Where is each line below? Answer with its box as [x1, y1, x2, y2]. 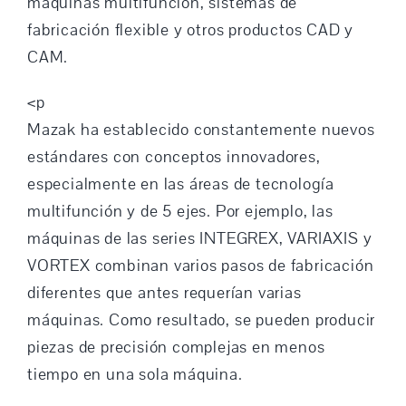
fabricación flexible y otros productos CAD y [26, 18, 354, 41]
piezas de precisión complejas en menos [26, 335, 325, 358]
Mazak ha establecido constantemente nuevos [26, 118, 375, 140]
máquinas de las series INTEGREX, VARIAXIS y [26, 227, 372, 249]
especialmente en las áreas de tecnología [26, 172, 334, 195]
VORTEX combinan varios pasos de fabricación [26, 254, 374, 276]
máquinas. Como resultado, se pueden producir [26, 308, 376, 331]
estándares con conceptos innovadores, [26, 145, 321, 168]
